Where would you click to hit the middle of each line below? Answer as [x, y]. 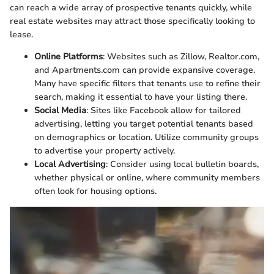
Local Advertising [70, 164]
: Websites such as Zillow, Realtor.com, [181, 56]
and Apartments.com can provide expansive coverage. [145, 70]
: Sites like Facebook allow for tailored [164, 110]
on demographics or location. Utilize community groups [146, 137]
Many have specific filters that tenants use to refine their [147, 83]
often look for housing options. [95, 191]
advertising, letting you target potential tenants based [144, 124]
